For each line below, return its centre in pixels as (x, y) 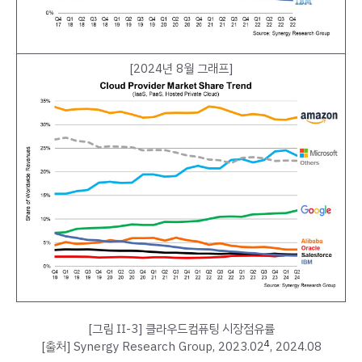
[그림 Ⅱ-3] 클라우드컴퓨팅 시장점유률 (181, 329)
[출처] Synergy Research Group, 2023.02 (152, 347)
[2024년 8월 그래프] (181, 68)
